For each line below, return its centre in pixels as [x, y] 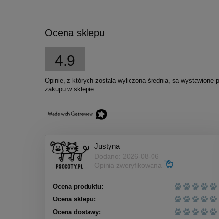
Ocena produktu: [78, 187]
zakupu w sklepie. [70, 89]
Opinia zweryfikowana [129, 165]
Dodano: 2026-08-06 [127, 156]
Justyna [107, 146]
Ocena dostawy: [77, 212]
